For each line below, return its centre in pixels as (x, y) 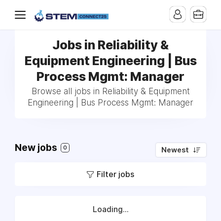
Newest (175, 150)
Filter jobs (115, 174)
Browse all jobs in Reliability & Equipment (110, 91)
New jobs (37, 148)
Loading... (110, 209)
